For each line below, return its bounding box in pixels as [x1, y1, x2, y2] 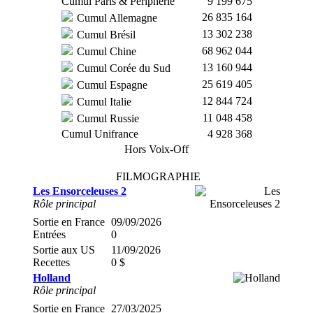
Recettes [33, 256, 70, 268]
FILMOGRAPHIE [116, 170, 201, 182]
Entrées [33, 228, 66, 240]
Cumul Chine [73, 45, 136, 57]
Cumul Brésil [73, 29, 136, 41]
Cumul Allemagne [73, 12, 157, 24]
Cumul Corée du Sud [73, 62, 170, 74]
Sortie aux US [33, 244, 95, 256]
